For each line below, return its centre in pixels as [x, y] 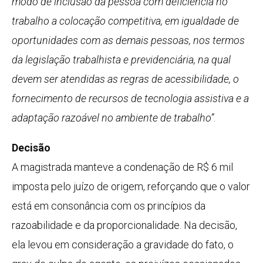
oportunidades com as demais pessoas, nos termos [128, 41]
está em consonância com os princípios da [109, 206]
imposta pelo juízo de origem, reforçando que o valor [131, 187]
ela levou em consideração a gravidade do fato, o [123, 245]
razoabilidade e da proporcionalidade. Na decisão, [124, 225]
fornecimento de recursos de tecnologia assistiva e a [130, 99]
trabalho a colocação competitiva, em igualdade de [125, 21]
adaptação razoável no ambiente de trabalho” [113, 118]
